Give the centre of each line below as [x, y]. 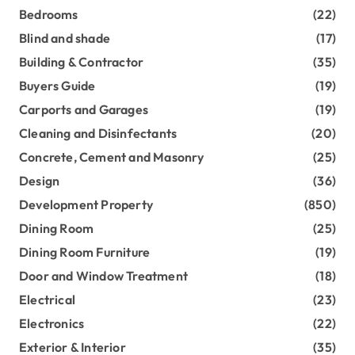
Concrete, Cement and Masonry [112, 157]
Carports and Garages [84, 110]
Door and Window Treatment [103, 276]
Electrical [47, 300]
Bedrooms [49, 15]
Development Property [86, 205]
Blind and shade [65, 38]
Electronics [52, 324]
